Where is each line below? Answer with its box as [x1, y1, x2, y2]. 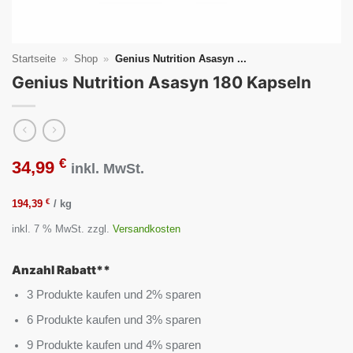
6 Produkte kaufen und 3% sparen [27, 313, 202, 326]
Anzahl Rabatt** [12, 263, 110, 278]
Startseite [12, 54, 56, 65]
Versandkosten [113, 223, 180, 236]
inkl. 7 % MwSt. [12, 223, 84, 236]
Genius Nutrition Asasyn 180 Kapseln [12, 72, 311, 93]
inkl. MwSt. [71, 161, 144, 177]
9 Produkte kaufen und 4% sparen [27, 338, 202, 351]
